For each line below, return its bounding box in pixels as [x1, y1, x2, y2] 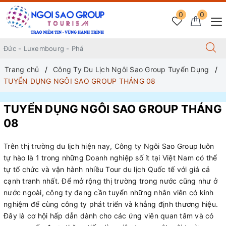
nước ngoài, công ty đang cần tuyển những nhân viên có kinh [4, 188, 214, 197]
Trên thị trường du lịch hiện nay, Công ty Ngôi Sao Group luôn [4, 142, 214, 150]
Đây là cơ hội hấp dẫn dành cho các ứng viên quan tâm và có [4, 211, 214, 220]
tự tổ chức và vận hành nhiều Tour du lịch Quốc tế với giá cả [4, 165, 210, 174]
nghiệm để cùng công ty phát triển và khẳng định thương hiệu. [4, 200, 218, 208]
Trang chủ [5, 65, 39, 74]
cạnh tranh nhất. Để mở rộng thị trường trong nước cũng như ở [4, 177, 217, 185]
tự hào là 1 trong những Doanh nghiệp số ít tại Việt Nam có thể [4, 153, 217, 162]
